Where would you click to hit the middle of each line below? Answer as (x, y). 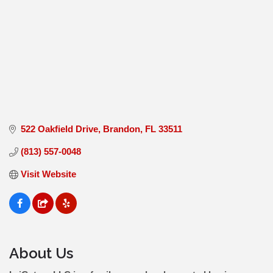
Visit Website (48, 174)
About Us (41, 253)
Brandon (121, 129)
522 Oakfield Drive (59, 129)
